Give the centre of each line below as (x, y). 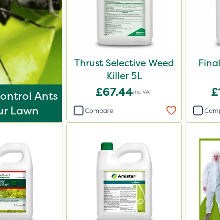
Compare (99, 110)
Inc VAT (143, 92)
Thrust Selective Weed (124, 63)
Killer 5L (124, 76)
